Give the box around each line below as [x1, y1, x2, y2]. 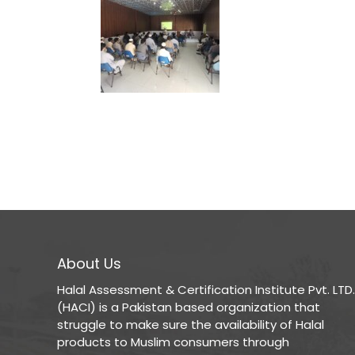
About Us [57, 254, 121, 273]
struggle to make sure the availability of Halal [57, 316, 324, 333]
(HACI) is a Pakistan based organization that [57, 299, 320, 315]
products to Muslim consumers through [57, 334, 289, 350]
